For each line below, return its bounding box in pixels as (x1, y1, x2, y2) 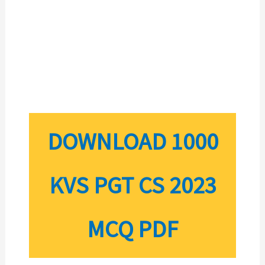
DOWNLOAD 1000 (47, 127, 218, 157)
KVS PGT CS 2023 (49, 170, 216, 201)
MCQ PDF (87, 214, 178, 244)
